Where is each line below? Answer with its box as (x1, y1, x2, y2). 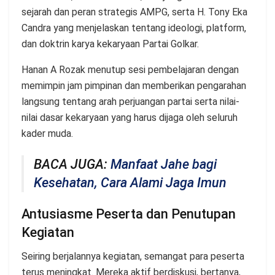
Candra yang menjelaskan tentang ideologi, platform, (21, 22, 246, 34)
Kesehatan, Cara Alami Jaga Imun (34, 174, 227, 190)
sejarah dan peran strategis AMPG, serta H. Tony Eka (21, 6, 247, 18)
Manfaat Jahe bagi (110, 156, 217, 172)
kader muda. (21, 128, 73, 140)
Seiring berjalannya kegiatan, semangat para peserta (21, 250, 244, 263)
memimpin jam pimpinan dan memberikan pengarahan (21, 80, 246, 92)
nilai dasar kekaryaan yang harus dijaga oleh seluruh (21, 112, 238, 124)
